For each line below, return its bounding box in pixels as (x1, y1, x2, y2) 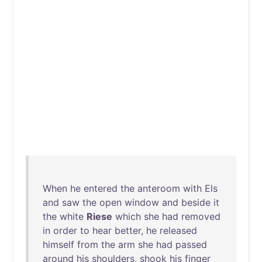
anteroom (137, 182, 180, 194)
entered (84, 182, 118, 194)
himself (43, 239, 74, 250)
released (160, 225, 197, 236)
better (115, 225, 141, 236)
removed (181, 211, 220, 222)
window (125, 196, 159, 208)
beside (181, 196, 211, 208)
